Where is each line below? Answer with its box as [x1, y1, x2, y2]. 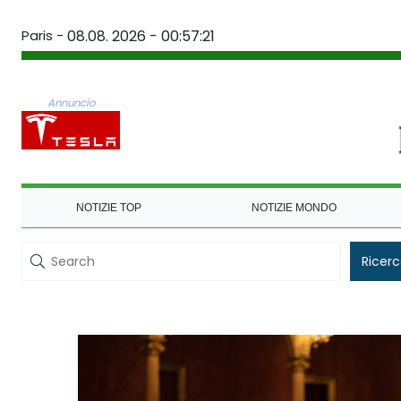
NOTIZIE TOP [76, 200, 142, 214]
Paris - [21, 26, 64, 45]
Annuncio [47, 95, 95, 110]
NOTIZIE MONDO [251, 200, 337, 214]
